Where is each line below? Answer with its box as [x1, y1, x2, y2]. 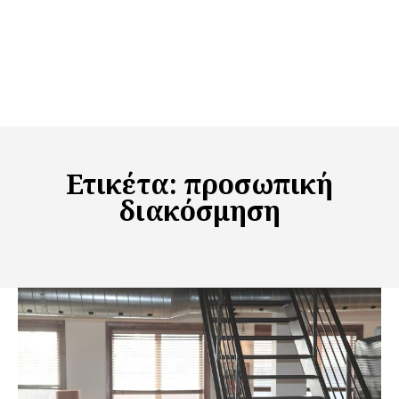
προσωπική [184, 166, 333, 203]
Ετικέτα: [66, 166, 184, 203]
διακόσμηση [118, 192, 281, 230]
